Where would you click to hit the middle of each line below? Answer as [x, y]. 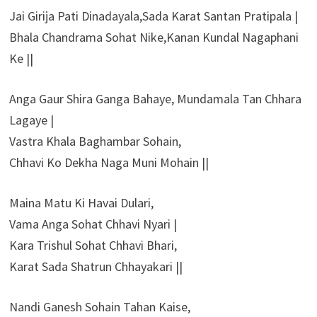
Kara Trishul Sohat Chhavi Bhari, [93, 245]
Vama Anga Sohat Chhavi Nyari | [93, 224]
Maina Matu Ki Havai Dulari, [81, 202]
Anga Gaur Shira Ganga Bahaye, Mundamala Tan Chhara [155, 98]
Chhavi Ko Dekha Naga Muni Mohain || [109, 162]
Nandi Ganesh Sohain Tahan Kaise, [99, 306]
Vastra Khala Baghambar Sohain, [95, 141]
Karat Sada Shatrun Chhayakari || [96, 266]
